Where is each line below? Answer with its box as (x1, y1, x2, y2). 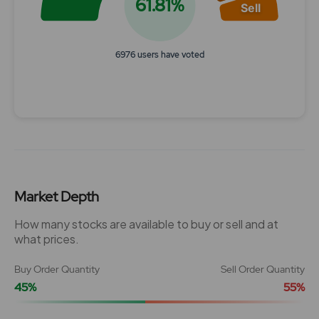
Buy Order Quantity (14, 263, 100, 276)
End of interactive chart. (25, 105, 152, 120)
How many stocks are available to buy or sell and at (14, 216, 278, 231)
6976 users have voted (115, 49, 204, 61)
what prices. (14, 231, 79, 246)
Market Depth (14, 187, 99, 206)
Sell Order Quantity (221, 263, 305, 276)
